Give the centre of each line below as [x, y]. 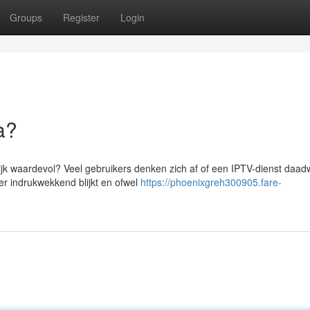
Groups [26, 17]
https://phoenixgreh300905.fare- [211, 182]
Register [81, 17]
